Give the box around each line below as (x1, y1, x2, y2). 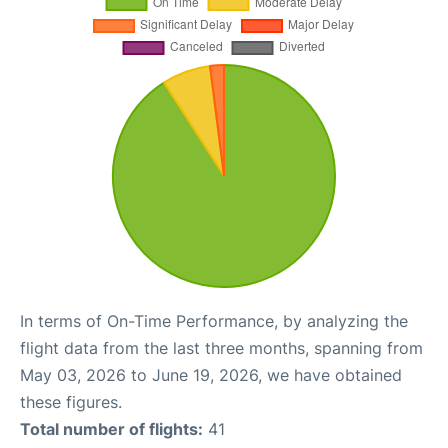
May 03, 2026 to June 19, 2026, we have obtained (20, 364, 402, 385)
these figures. (20, 391, 122, 412)
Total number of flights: (20, 418, 203, 439)
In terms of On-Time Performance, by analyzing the (20, 310, 408, 331)
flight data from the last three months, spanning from (20, 337, 423, 358)
